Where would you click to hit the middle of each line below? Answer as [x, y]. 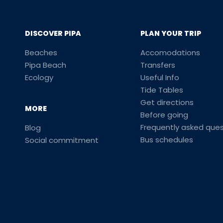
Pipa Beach [45, 65]
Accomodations [170, 53]
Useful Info [160, 77]
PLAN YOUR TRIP [171, 33]
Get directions [167, 102]
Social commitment [61, 140]
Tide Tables [162, 90]
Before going [165, 115]
